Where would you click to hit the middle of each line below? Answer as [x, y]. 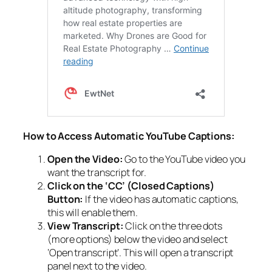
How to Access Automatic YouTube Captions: [129, 136]
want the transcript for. [97, 173]
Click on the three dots [173, 226]
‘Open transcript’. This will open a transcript [141, 253]
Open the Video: [85, 159]
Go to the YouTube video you [184, 159]
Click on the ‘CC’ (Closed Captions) [131, 186]
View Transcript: [86, 226]
